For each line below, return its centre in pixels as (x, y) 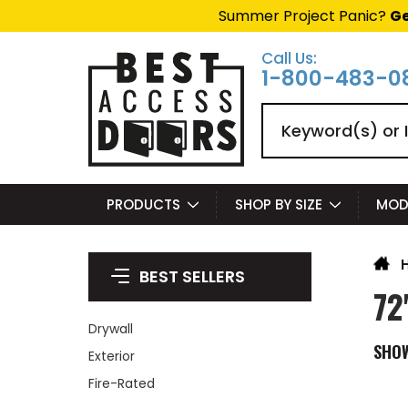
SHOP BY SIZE (278, 204)
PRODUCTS (143, 204)
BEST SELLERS (192, 276)
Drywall (111, 329)
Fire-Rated (122, 383)
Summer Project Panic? (304, 16)
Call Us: (289, 58)
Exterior (112, 356)
